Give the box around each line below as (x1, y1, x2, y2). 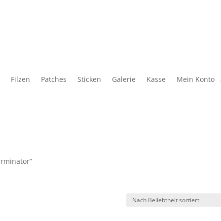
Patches (41, 74, 67, 84)
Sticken (77, 74, 101, 84)
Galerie (112, 74, 136, 84)
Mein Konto (177, 74, 215, 84)
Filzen (11, 74, 30, 84)
